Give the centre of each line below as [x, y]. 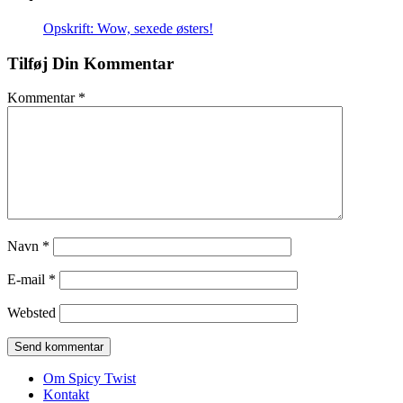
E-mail [28, 280]
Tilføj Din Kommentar [90, 63]
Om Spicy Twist [90, 379]
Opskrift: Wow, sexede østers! [128, 29]
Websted [31, 313]
